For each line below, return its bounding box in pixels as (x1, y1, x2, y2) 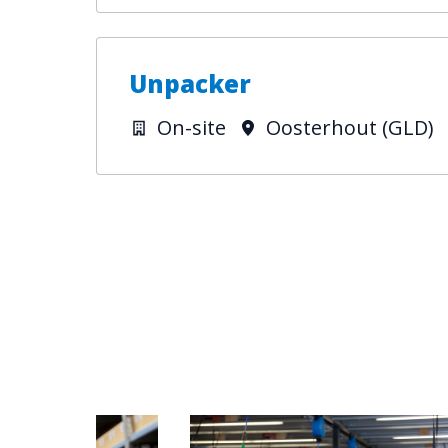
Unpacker (129, 67, 251, 101)
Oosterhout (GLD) (266, 114, 434, 142)
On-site (157, 114, 226, 142)
